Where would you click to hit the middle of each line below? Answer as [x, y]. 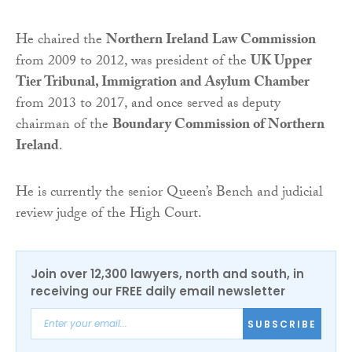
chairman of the [64, 126]
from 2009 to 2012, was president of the [133, 63]
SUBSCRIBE [282, 324]
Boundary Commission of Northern [218, 126]
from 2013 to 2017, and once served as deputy [148, 105]
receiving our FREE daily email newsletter [158, 291]
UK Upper [281, 63]
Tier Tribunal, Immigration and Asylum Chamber [163, 84]
